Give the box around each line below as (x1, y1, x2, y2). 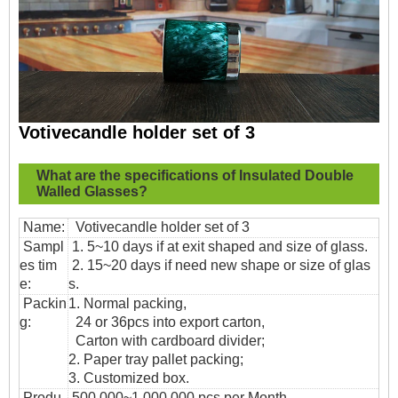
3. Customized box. (68, 370, 189, 386)
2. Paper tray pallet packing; (68, 352, 243, 368)
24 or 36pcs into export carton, (68, 314, 268, 330)
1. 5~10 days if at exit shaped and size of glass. (68, 239, 368, 255)
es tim (20, 258, 57, 274)
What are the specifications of (36, 168, 235, 184)
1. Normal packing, (68, 296, 187, 312)
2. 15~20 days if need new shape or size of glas (68, 258, 370, 274)
